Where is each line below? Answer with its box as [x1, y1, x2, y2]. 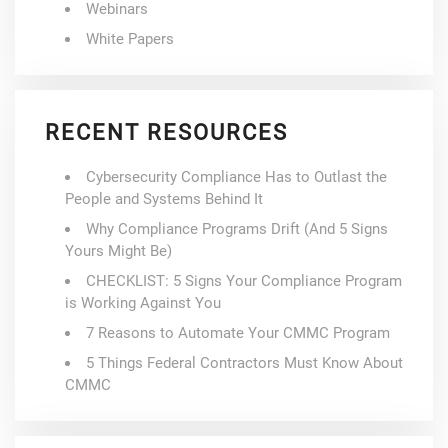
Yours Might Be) [65, 241, 172, 260]
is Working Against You [65, 293, 221, 312]
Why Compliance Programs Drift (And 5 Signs [86, 219, 388, 238]
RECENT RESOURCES [45, 119, 288, 145]
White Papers [86, 29, 174, 48]
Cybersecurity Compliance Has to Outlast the [86, 167, 387, 186]
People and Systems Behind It [65, 189, 263, 208]
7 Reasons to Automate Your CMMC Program [86, 323, 390, 342]
